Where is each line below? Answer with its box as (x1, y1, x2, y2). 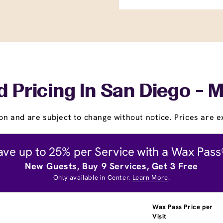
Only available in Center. (53, 173, 132, 182)
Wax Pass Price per (152, 202, 213, 211)
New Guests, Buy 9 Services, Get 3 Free (25, 160, 198, 172)
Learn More (132, 173, 168, 182)
